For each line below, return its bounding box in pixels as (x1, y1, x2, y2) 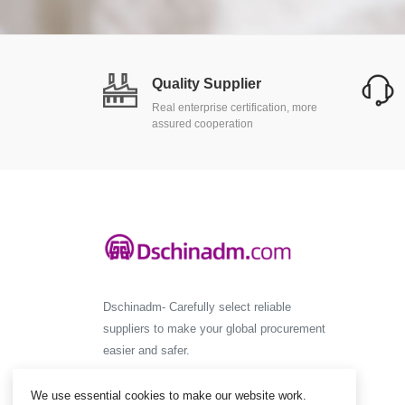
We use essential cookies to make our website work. (31, 389, 306, 402)
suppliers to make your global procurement (103, 322, 325, 336)
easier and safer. (103, 344, 190, 358)
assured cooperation (152, 118, 253, 130)
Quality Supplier (152, 76, 261, 91)
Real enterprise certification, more (152, 101, 317, 114)
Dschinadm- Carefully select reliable (103, 300, 291, 315)
